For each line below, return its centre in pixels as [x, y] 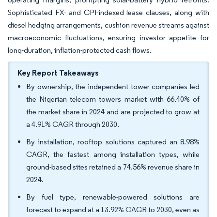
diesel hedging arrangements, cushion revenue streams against [108, 25]
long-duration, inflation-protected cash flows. [80, 50]
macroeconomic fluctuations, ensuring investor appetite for [108, 38]
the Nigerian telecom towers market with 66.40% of [113, 99]
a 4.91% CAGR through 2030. [73, 124]
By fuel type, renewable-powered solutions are [113, 197]
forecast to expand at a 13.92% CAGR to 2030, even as [113, 209]
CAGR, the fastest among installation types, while [113, 154]
